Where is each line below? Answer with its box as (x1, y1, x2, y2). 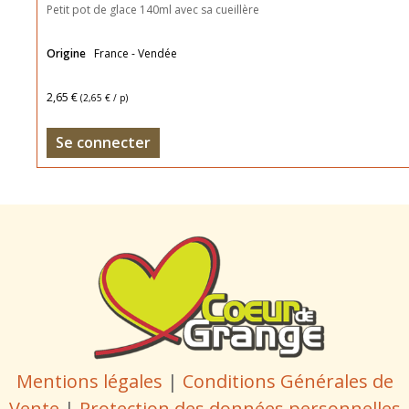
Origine (47, 46, 89, 62)
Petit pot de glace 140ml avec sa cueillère (47, 2, 259, 18)
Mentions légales (16, 368, 163, 393)
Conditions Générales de (182, 368, 393, 393)
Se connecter (56, 132, 151, 153)
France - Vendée (94, 46, 177, 62)
